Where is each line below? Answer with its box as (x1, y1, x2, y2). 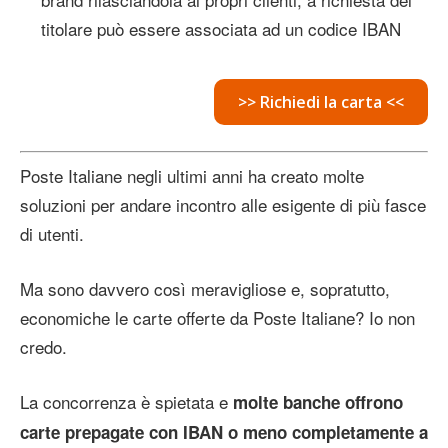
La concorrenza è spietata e (20, 389, 233, 415)
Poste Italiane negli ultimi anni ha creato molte (20, 163, 364, 189)
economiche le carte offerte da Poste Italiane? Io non (20, 305, 415, 331)
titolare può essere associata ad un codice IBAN (41, 15, 401, 41)
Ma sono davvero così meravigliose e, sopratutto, (20, 276, 390, 302)
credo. (20, 334, 67, 360)
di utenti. (20, 221, 84, 247)
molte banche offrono (233, 390, 403, 415)
